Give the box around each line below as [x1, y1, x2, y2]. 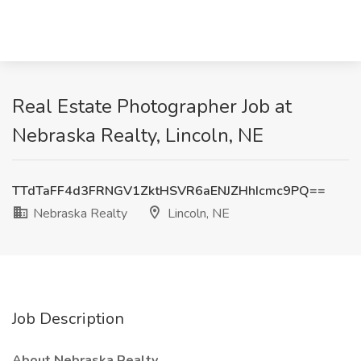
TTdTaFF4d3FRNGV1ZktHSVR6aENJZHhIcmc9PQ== [12, 182, 326, 200]
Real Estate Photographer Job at [12, 93, 292, 119]
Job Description [12, 308, 124, 330]
